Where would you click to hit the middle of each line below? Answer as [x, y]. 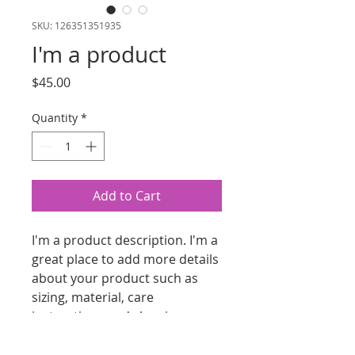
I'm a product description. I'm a [125, 240]
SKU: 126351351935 [76, 25]
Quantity [55, 117]
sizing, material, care [93, 297]
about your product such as [115, 278]
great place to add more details [125, 259]
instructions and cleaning [107, 316]
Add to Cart [127, 195]
